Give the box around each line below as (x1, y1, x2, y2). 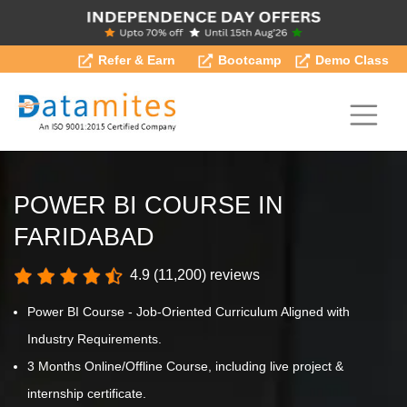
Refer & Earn (94, 53, 175, 67)
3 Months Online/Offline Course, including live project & (27, 359, 343, 374)
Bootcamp (214, 53, 282, 67)
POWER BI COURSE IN (14, 191, 283, 219)
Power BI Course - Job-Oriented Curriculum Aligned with (27, 304, 350, 320)
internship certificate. (27, 386, 146, 402)
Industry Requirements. (27, 332, 162, 347)
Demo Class (312, 53, 389, 67)
